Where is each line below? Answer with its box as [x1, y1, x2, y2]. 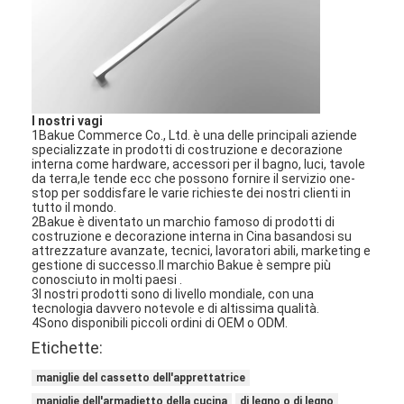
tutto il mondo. [32, 200, 117, 216]
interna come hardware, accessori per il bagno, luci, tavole [32, 157, 366, 172]
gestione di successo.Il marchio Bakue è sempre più [32, 258, 332, 273]
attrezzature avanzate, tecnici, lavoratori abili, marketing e [32, 243, 372, 259]
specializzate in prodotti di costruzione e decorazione [32, 142, 344, 158]
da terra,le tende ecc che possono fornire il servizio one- [32, 171, 356, 187]
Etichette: [32, 337, 104, 357]
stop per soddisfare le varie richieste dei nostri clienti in [32, 186, 352, 201]
